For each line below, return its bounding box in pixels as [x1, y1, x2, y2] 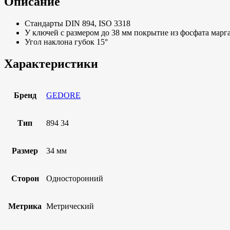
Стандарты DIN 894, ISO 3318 [25, 18, 130, 28]
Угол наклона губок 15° [25, 37, 108, 46]
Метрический [46, 201, 94, 210]
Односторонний [46, 174, 103, 183]
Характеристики [4, 56, 98, 70]
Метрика [8, 201, 42, 210]
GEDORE [46, 90, 81, 100]
